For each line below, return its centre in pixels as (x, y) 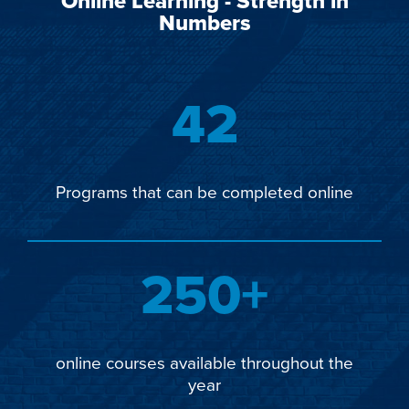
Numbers (204, 23)
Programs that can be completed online (204, 192)
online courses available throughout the (204, 362)
